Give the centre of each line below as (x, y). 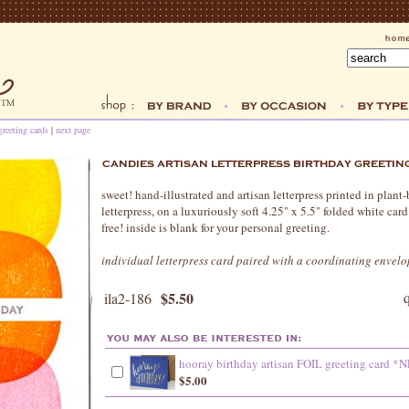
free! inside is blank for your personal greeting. (215, 227)
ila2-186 (128, 298)
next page (73, 130)
